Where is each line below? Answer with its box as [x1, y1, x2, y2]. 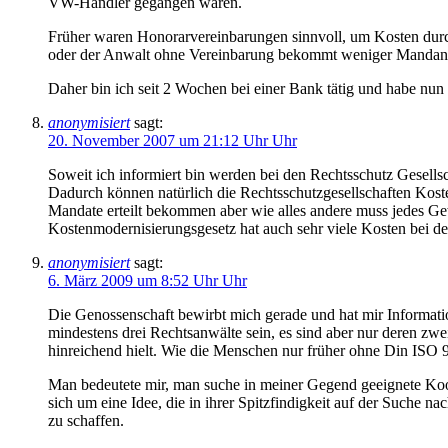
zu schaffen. [48, 412, 124, 430]
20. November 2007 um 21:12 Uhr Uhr [48, 132, 297, 150]
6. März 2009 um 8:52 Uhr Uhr [48, 272, 247, 290]
